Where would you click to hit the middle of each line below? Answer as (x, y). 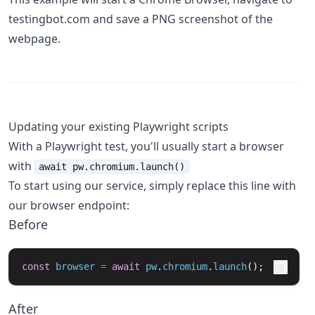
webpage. (34, 39)
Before (28, 224)
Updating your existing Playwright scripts (118, 127)
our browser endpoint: (69, 205)
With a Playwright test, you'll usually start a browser (146, 146)
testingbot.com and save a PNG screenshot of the (141, 19)
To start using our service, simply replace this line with (152, 186)
